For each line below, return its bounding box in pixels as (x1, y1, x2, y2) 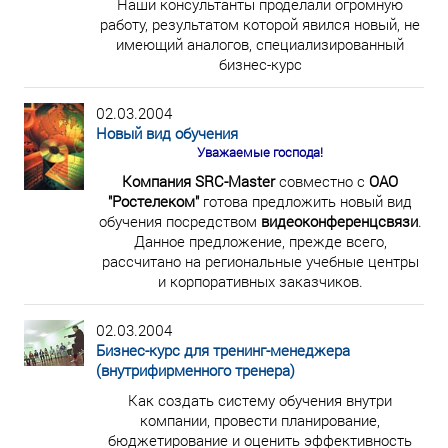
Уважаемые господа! (197, 143, 323, 161)
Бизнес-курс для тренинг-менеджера (96, 340, 350, 360)
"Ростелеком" (108, 191, 199, 211)
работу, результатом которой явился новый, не (100, 14, 420, 34)
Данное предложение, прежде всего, (133, 231, 387, 251)
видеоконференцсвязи (260, 211, 418, 231)
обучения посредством (98, 211, 261, 231)
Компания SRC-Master (122, 171, 275, 191)
